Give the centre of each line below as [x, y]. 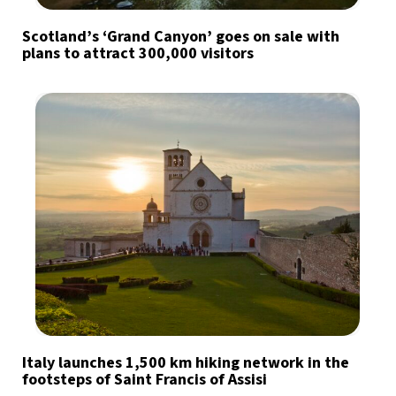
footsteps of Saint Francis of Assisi [145, 380]
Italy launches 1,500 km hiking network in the [186, 363]
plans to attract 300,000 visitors [138, 54]
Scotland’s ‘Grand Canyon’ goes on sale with [181, 37]
